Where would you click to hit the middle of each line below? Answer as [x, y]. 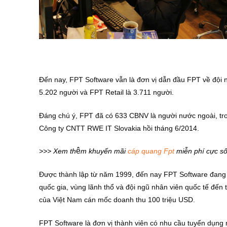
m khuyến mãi [104, 151]
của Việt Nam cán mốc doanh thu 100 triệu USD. [117, 200]
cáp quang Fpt [151, 151]
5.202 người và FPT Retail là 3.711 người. [107, 92]
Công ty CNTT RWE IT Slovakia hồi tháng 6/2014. [119, 128]
